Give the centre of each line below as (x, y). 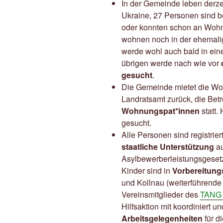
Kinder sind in (147, 171)
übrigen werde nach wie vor (171, 63)
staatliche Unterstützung (168, 147)
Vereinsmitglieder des (161, 195)
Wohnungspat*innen (161, 111)
